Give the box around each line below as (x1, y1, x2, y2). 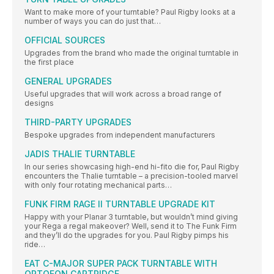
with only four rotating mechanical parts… (24, 180, 172, 190)
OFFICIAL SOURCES (24, 35, 105, 46)
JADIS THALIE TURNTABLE (24, 149, 135, 160)
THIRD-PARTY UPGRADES (24, 117, 131, 128)
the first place (24, 57, 74, 67)
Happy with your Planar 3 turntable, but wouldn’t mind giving (24, 212, 238, 222)
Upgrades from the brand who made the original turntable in (24, 48, 239, 58)
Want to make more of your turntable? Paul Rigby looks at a (24, 7, 235, 17)
